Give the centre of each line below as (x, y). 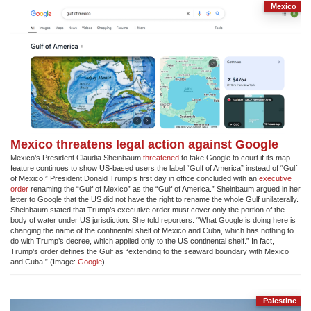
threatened (161, 157)
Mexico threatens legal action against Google (144, 144)
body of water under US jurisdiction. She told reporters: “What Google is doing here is (153, 220)
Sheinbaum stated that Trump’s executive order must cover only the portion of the (148, 209)
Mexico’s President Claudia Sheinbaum (77, 157)
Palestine (280, 300)
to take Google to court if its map (235, 157)
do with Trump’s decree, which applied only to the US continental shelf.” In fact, (142, 241)
